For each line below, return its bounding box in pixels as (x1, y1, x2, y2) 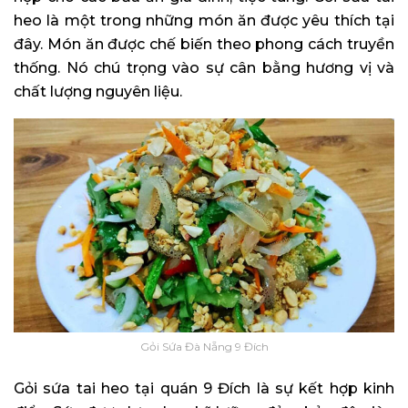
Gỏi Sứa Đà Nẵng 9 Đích (139, 339, 269, 353)
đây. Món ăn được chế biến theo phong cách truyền (14, 35, 394, 53)
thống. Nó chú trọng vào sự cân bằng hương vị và (14, 58, 394, 76)
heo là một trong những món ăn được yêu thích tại (14, 11, 394, 29)
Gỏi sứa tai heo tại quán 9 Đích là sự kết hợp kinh (14, 379, 394, 397)
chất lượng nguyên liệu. (14, 82, 182, 100)
